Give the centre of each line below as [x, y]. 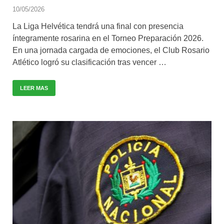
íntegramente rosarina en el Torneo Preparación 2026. [108, 38]
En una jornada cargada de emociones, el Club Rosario [111, 50]
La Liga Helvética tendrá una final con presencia [98, 26]
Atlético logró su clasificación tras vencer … [89, 62]
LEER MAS [34, 88]
